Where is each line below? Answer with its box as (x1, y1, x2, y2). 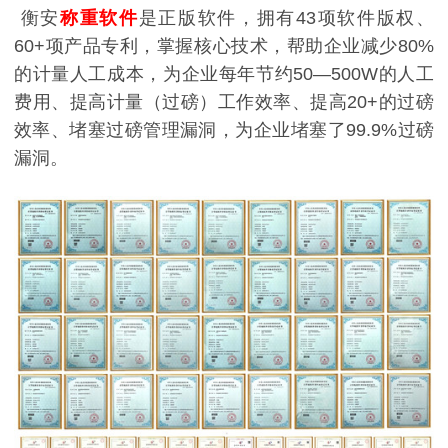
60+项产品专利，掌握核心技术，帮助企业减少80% (14, 36, 434, 57)
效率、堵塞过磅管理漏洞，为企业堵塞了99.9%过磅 (14, 120, 434, 141)
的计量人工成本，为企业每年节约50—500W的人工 (14, 64, 434, 85)
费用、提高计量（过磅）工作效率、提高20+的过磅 (14, 92, 434, 113)
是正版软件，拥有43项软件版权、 (138, 8, 435, 29)
